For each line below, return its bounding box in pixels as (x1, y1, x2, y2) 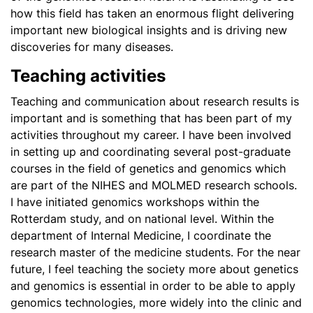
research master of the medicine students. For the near (10, 245, 300, 259)
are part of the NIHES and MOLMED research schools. (10, 178, 297, 192)
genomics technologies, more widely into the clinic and (10, 296, 302, 310)
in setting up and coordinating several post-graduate (10, 145, 291, 159)
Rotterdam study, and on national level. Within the (10, 212, 274, 226)
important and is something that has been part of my (10, 111, 292, 125)
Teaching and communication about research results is (10, 94, 299, 108)
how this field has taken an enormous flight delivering (10, 6, 294, 20)
